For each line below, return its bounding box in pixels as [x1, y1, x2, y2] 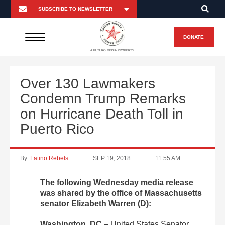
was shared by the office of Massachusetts [40, 189, 202, 197]
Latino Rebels [30, 155, 68, 162]
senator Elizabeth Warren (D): [40, 199, 151, 208]
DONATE [183, 34, 204, 40]
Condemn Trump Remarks [20, 91, 186, 106]
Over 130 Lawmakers [20, 76, 155, 91]
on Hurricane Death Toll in [20, 106, 183, 122]
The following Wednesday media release [40, 178, 193, 187]
